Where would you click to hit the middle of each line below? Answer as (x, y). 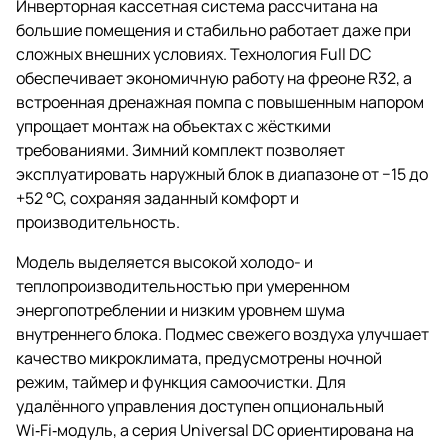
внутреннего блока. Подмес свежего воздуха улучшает (222, 334)
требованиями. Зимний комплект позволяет (180, 150)
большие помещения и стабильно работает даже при (213, 30)
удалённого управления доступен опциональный (200, 406)
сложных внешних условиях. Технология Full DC (193, 54)
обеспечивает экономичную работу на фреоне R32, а (214, 78)
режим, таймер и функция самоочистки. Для (181, 382)
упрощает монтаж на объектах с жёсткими (173, 126)
